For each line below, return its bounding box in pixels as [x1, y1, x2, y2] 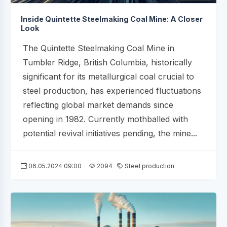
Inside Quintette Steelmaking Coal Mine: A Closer [21, 14, 203, 23]
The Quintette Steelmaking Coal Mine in [23, 43, 174, 53]
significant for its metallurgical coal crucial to [23, 71, 194, 82]
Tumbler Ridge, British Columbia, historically [23, 57, 192, 67]
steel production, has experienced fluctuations [23, 85, 201, 96]
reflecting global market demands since [23, 99, 173, 110]
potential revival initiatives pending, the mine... [23, 128, 197, 138]
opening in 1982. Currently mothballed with [23, 113, 188, 124]
